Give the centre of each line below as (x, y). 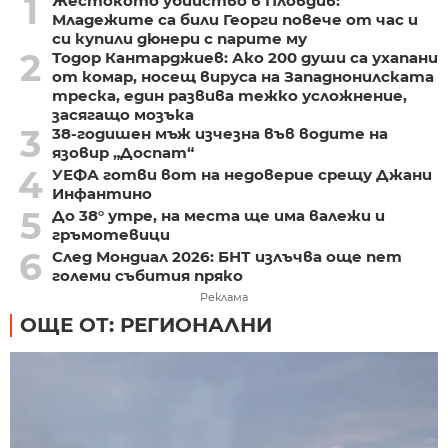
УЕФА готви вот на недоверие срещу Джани (241, 174)
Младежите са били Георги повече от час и (234, 19)
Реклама (224, 296)
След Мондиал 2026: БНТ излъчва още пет (226, 256)
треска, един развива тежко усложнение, (229, 95)
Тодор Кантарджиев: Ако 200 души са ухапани (244, 57)
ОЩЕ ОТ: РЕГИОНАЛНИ (146, 324)
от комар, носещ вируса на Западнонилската (242, 76)
